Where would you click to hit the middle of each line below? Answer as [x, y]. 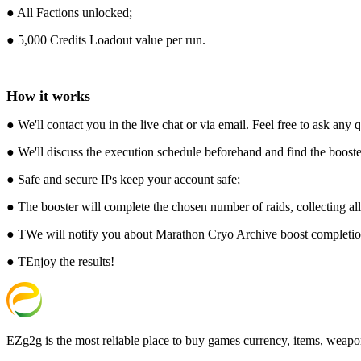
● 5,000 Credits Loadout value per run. [106, 39]
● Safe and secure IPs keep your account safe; [123, 179]
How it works [48, 95]
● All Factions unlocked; [69, 12]
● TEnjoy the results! [60, 261]
